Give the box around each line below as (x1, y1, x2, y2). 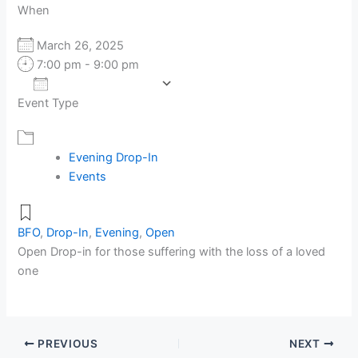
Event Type (18, 96, 79, 111)
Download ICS (46, 102, 124, 117)
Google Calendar (201, 102, 293, 117)
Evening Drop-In (69, 150, 159, 165)
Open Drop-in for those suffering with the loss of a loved (18, 244, 326, 259)
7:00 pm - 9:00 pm (34, 58, 140, 73)
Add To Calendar (56, 77, 153, 92)
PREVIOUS (34, 337, 98, 351)
